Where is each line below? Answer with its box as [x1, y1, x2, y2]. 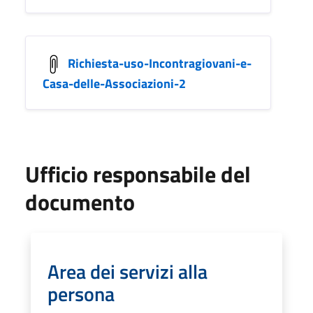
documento [25, 184, 135, 219]
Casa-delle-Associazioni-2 [43, 73, 186, 93]
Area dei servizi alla [48, 256, 208, 286]
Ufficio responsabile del [25, 156, 251, 191]
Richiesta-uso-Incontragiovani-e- [68, 53, 252, 73]
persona [48, 278, 115, 309]
